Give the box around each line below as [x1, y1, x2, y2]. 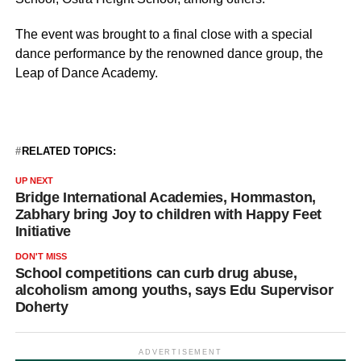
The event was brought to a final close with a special [15, 27, 313, 42]
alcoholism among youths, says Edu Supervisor [15, 282, 334, 299]
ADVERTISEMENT [139, 348, 222, 357]
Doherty [15, 299, 68, 316]
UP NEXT [15, 176, 53, 186]
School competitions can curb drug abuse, [15, 265, 297, 282]
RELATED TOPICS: [21, 145, 116, 158]
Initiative [15, 223, 72, 240]
